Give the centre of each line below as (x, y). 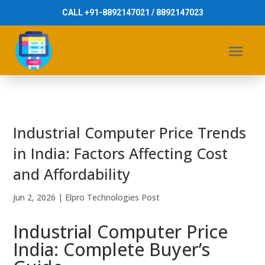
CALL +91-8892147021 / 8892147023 (132, 12)
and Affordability (72, 174)
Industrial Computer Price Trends (130, 132)
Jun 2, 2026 (35, 197)
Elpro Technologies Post (113, 197)
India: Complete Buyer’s (112, 249)
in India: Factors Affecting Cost (121, 153)
